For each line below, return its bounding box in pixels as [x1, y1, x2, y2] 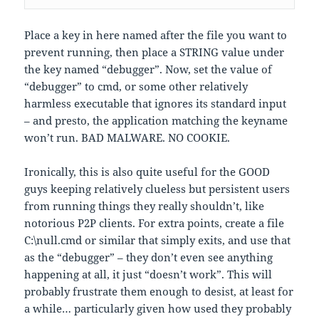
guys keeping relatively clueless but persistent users [24, 182, 291, 197]
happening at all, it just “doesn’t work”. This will [24, 267, 273, 282]
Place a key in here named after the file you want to [24, 28, 288, 43]
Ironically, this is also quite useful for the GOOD [24, 164, 271, 179]
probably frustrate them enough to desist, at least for [24, 284, 294, 299]
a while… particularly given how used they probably [24, 301, 292, 316]
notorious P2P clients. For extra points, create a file [24, 216, 285, 231]
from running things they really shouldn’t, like [24, 199, 265, 214]
